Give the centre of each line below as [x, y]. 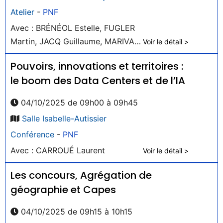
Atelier [22, 12]
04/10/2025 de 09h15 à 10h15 [75, 211]
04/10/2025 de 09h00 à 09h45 [78, 102]
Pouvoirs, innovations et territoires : [97, 66]
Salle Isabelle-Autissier [64, 118]
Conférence [32, 134]
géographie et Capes [63, 189]
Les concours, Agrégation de [81, 175]
